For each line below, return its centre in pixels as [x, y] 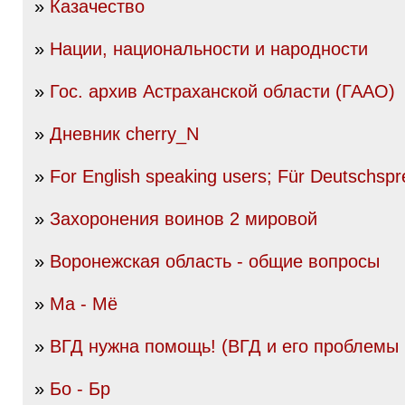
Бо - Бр [80, 389]
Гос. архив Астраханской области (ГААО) [222, 91]
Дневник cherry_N [124, 134]
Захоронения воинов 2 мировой [184, 219]
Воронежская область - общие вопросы [215, 261]
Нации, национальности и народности [209, 49]
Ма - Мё [84, 304]
